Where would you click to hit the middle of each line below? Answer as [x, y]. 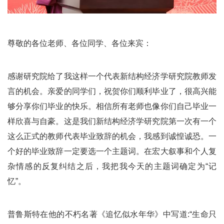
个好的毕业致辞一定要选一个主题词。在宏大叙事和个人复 [112, 151]
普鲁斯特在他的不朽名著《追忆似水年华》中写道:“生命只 [112, 214]
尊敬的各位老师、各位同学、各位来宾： [79, 43]
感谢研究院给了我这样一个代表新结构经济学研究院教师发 [112, 76]
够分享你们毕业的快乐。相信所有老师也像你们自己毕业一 [112, 106]
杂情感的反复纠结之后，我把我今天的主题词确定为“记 [112, 166]
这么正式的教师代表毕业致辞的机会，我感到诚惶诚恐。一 [112, 136]
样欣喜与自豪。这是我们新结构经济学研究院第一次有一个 [112, 121]
